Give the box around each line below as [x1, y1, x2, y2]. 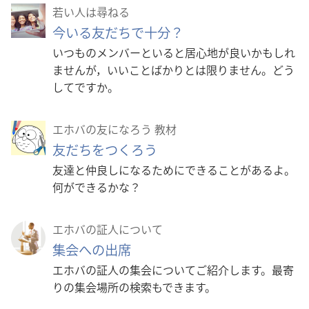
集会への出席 [52, 240, 131, 260]
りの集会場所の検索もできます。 [52, 279, 216, 296]
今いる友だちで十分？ [52, 23, 183, 43]
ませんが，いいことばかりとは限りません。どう [52, 61, 295, 79]
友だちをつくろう [52, 140, 157, 160]
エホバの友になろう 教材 [52, 121, 177, 138]
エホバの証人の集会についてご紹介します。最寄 [52, 261, 294, 279]
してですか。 [52, 79, 119, 96]
